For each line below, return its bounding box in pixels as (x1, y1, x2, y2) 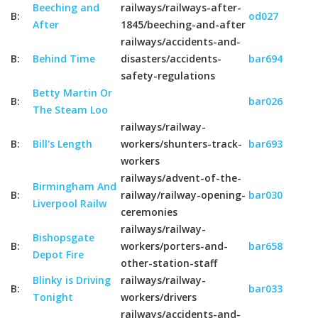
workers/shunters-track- (121, 137, 242, 150)
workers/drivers (121, 290, 197, 304)
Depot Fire (33, 248, 84, 261)
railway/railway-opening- (121, 188, 246, 202)
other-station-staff (121, 256, 217, 270)
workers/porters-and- (121, 239, 228, 253)
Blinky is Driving (33, 273, 111, 287)
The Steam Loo (33, 103, 108, 116)
